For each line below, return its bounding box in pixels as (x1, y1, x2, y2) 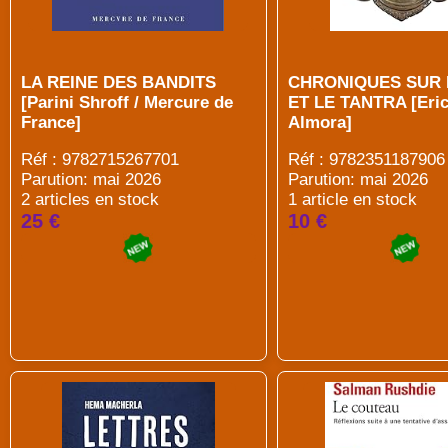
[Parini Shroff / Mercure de (21, 93, 233, 112)
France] (21, 113, 81, 132)
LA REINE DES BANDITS (21, 73, 216, 92)
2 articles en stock (21, 190, 159, 209)
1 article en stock (287, 190, 417, 209)
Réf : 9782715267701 (21, 150, 179, 169)
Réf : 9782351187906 (287, 150, 445, 169)
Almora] (287, 113, 352, 132)
